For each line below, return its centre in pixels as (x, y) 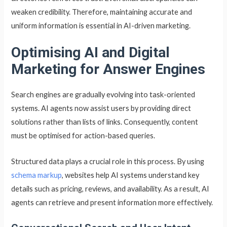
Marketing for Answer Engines (108, 69)
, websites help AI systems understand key (131, 175)
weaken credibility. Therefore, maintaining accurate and (102, 12)
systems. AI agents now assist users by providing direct (101, 108)
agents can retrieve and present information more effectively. (112, 202)
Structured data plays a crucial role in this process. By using (108, 161)
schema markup (37, 175)
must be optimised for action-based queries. (83, 136)
